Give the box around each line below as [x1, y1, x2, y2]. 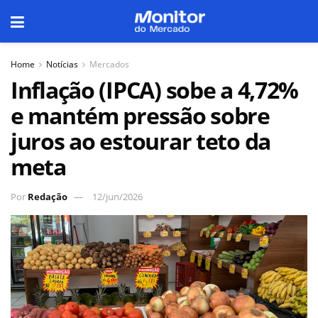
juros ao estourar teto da [11, 126, 270, 156]
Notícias [46, 58, 78, 70]
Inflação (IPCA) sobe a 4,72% [11, 75, 299, 105]
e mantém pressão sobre [11, 100, 270, 131]
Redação [28, 190, 67, 203]
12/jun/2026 [92, 190, 143, 203]
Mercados [89, 58, 129, 70]
